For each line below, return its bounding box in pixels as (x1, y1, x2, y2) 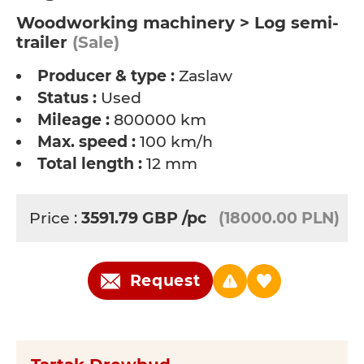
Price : (29, 209, 81, 227)
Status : (37, 89, 97, 107)
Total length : (37, 154, 142, 173)
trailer (16, 32, 67, 52)
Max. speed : (37, 132, 136, 151)
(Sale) (67, 32, 119, 52)
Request (129, 271, 201, 290)
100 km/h (136, 132, 213, 151)
